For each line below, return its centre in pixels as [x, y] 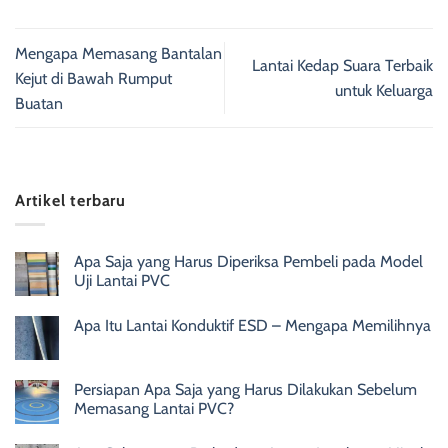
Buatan [39, 103]
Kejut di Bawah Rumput [93, 78]
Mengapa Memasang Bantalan [118, 53]
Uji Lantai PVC [122, 281]
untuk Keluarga [384, 91]
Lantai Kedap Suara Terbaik [342, 66]
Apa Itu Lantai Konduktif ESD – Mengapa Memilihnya [252, 326]
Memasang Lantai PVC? [154, 409]
